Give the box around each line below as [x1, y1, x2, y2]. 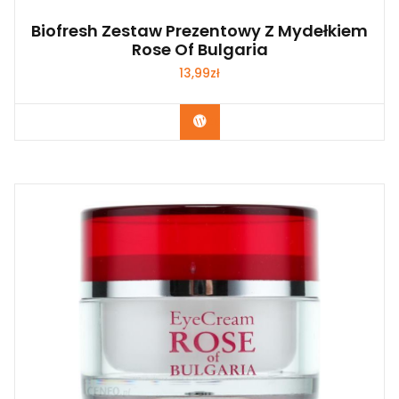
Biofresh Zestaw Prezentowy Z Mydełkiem [31, 20, 368, 42]
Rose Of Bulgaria [131, 38, 268, 61]
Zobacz [206, 112, 256, 131]
